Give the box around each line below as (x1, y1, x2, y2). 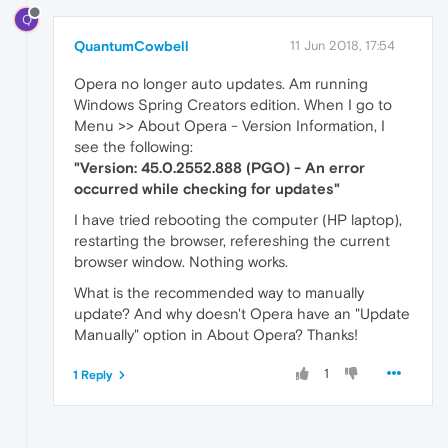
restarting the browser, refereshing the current (74, 231, 390, 249)
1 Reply (73, 367, 113, 382)
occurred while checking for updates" (74, 179, 340, 197)
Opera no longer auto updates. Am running (74, 74, 368, 92)
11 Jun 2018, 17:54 (290, 37, 395, 53)
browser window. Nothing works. (74, 252, 288, 270)
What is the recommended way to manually (74, 283, 364, 301)
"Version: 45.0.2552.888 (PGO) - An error (74, 158, 365, 176)
